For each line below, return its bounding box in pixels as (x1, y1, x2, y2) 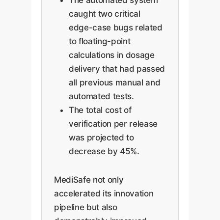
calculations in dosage (69, 50, 155, 60)
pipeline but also (54, 202, 117, 212)
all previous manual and (69, 77, 161, 87)
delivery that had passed (69, 63, 165, 74)
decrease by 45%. (69, 146, 139, 156)
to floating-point (69, 36, 131, 46)
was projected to (69, 132, 134, 142)
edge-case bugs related (69, 22, 163, 32)
